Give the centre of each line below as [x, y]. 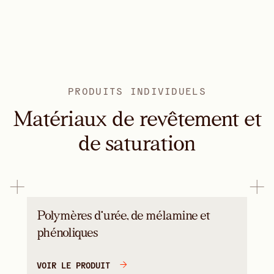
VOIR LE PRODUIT [73, 265]
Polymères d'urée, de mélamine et [124, 215]
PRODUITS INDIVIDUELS [137, 90]
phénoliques [68, 232]
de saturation [137, 143]
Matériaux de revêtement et [137, 118]
